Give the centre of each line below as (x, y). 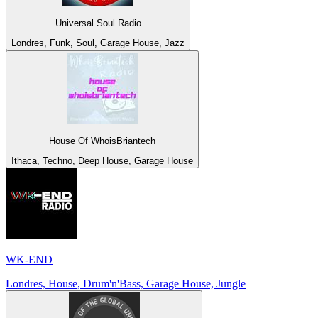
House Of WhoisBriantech (102, 141)
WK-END (29, 259)
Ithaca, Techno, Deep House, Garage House (102, 160)
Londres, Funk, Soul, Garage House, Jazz (98, 43)
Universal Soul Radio (98, 23)
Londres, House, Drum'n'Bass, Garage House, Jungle (126, 283)
